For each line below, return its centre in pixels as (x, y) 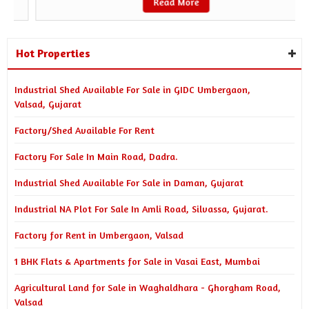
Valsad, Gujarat (48, 104)
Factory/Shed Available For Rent (84, 130)
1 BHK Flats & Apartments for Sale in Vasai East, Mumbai (137, 261)
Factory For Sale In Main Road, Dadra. (96, 156)
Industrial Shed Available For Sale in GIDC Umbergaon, (132, 89)
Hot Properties (53, 53)
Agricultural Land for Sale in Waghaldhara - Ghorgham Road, (148, 287)
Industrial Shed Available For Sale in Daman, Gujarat (129, 182)
